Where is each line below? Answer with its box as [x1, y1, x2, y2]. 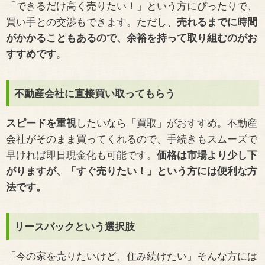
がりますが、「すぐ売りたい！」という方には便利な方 [6, 164, 257, 177]
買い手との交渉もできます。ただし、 [6, 15, 177, 28]
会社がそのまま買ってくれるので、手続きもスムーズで [6, 132, 257, 145]
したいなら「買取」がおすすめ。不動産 [76, 116, 257, 129]
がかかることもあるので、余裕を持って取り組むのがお [6, 31, 257, 44]
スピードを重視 [6, 116, 76, 129]
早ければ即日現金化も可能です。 [6, 148, 157, 161]
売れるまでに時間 [177, 15, 257, 28]
